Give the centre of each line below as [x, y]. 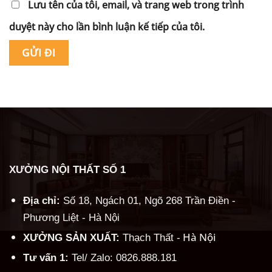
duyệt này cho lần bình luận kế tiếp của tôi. [107, 26]
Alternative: [35, 88]
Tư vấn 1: [46, 257]
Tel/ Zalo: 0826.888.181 [122, 257]
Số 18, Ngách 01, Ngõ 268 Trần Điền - [148, 200]
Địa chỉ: [41, 200]
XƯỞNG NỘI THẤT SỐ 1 [67, 169]
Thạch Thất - [151, 237]
